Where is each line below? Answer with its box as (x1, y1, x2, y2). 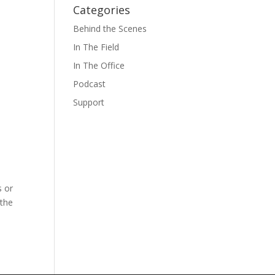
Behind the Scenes (73, 23, 147, 34)
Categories (73, 2, 131, 17)
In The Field (73, 41, 120, 53)
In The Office (73, 60, 125, 71)
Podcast (73, 78, 106, 90)
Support (73, 96, 105, 108)
